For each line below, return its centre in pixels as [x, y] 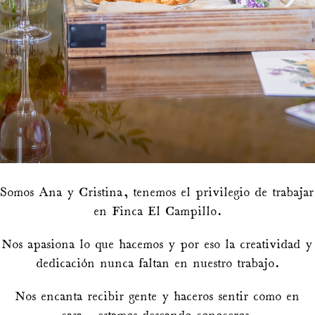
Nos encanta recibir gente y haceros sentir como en [157, 297]
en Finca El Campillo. [157, 212]
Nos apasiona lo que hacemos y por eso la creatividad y [157, 245]
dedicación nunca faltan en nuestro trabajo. [157, 264]
